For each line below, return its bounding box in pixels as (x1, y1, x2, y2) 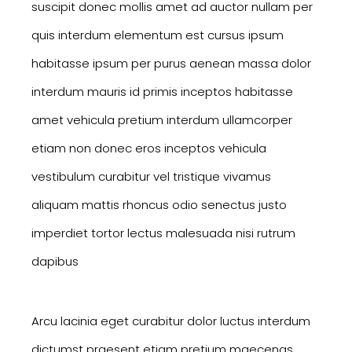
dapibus (31, 253, 79, 270)
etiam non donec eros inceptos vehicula (31, 140, 266, 157)
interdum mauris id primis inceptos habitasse (31, 83, 293, 101)
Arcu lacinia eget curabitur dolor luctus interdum (31, 313, 310, 330)
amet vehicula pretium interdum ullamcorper (31, 112, 292, 129)
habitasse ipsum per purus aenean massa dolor (31, 55, 311, 72)
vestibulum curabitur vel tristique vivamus (31, 168, 271, 185)
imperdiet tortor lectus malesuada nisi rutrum (31, 225, 295, 242)
